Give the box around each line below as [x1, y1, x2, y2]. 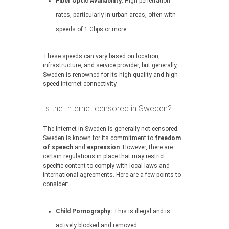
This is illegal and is [112, 208, 170, 215]
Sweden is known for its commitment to [43, 134, 155, 142]
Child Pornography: [56, 208, 112, 215]
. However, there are [120, 144, 173, 151]
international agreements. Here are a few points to [43, 171, 181, 178]
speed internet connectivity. [43, 80, 118, 87]
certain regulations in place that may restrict [43, 153, 165, 160]
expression [87, 144, 120, 151]
